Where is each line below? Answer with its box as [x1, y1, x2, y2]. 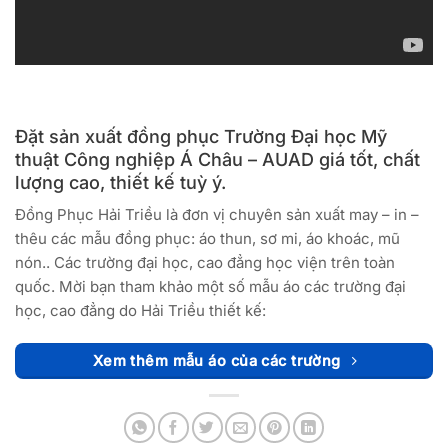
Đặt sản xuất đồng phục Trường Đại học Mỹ [15, 126, 387, 148]
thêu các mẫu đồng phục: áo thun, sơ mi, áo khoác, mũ [15, 229, 400, 249]
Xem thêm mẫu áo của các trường [92, 351, 341, 370]
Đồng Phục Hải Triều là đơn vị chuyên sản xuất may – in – [15, 205, 419, 225]
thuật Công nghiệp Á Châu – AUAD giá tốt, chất [15, 149, 420, 171]
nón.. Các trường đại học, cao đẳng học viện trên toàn [15, 253, 395, 273]
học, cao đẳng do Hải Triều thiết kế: [15, 301, 266, 321]
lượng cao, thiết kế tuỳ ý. [15, 172, 226, 194]
